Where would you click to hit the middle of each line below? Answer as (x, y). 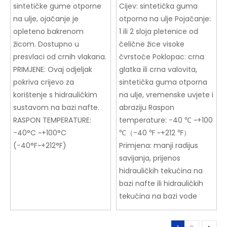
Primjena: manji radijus (159, 146)
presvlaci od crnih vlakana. (60, 57)
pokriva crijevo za (44, 82)
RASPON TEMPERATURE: (52, 120)
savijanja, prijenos (150, 158)
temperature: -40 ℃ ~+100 (166, 120)
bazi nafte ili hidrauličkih (161, 184)
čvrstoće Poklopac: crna (162, 57)
